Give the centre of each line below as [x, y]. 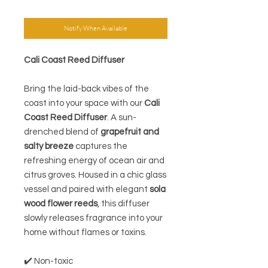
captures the [100, 147]
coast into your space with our [84, 103]
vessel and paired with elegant [87, 190]
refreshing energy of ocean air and [94, 161]
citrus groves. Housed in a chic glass [95, 175]
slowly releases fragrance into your [93, 218]
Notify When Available [96, 28]
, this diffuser [124, 204]
